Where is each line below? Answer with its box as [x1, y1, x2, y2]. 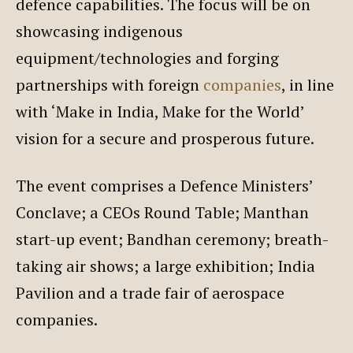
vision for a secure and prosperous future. [16, 127, 318, 149]
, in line [281, 73, 334, 95]
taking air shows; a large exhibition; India [16, 255, 315, 277]
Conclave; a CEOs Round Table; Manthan [16, 201, 309, 223]
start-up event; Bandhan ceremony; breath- [16, 228, 329, 250]
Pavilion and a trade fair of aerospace [16, 281, 284, 303]
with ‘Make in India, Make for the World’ [16, 100, 304, 122]
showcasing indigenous [16, 20, 183, 42]
